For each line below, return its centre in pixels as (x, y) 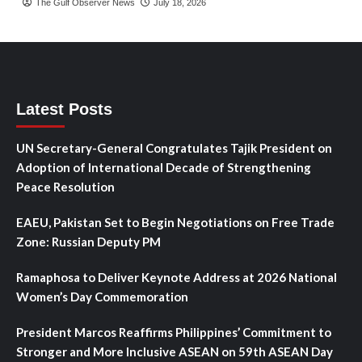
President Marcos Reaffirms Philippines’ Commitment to (174, 333)
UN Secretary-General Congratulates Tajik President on (174, 148)
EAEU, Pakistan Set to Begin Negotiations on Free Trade (175, 223)
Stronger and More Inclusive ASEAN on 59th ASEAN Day (175, 352)
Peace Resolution (65, 187)
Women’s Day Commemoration (102, 297)
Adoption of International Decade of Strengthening (164, 168)
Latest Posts (64, 109)
